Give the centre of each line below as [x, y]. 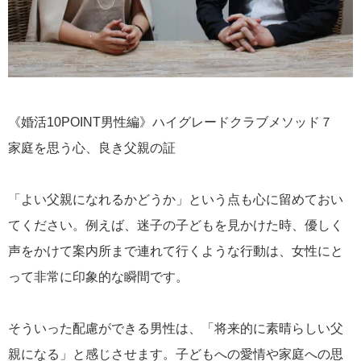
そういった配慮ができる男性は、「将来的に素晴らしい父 [176, 328]
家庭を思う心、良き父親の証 [92, 148]
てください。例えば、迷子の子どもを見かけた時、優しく [176, 225]
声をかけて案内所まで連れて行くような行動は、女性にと [176, 251]
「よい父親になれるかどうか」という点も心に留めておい [176, 199]
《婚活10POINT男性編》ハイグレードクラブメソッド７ [177, 122]
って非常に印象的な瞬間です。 [98, 277]
